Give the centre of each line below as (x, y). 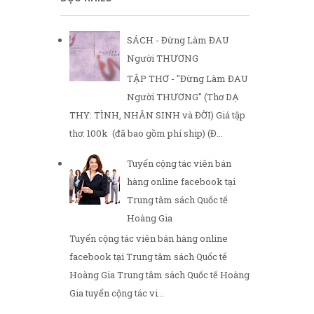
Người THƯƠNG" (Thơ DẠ (183, 96)
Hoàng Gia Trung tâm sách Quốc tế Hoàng (159, 274)
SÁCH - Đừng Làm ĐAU (178, 40)
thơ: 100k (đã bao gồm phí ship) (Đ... (146, 133)
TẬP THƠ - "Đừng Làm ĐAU (188, 78)
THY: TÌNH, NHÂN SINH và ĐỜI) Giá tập (157, 115)
